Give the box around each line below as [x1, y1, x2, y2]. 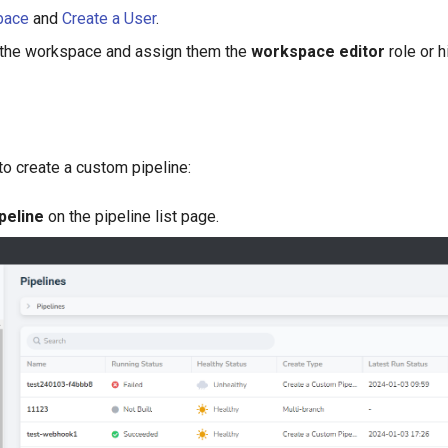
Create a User [62, 9, 157, 28]
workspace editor [251, 42, 386, 61]
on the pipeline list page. [44, 207, 220, 226]
